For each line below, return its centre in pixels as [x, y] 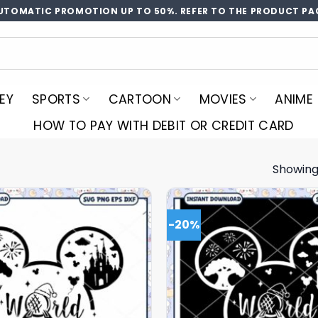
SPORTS [56, 99]
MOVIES [223, 99]
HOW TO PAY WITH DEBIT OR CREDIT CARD [164, 126]
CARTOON [140, 99]
